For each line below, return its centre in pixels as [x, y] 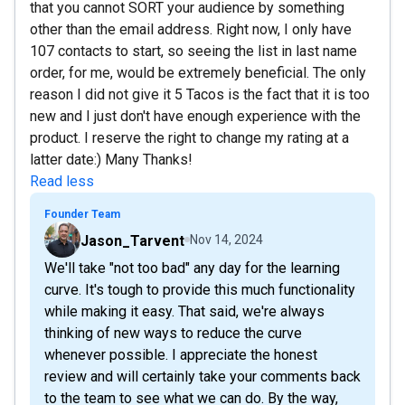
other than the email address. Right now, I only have [191, 29]
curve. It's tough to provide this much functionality [200, 289]
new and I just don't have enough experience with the [195, 116]
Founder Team [82, 214]
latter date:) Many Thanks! [111, 159]
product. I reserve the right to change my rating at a [189, 137]
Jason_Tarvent [132, 240]
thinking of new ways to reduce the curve [173, 333]
